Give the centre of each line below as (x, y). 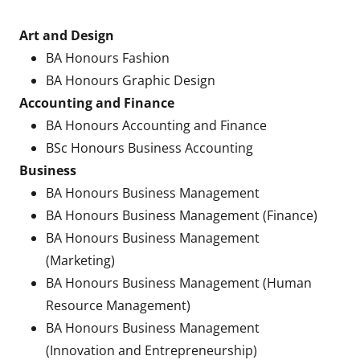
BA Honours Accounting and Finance (156, 125)
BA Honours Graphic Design (130, 80)
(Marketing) (80, 260)
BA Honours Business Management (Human (178, 283)
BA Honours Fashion (107, 58)
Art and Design (67, 35)
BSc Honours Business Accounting (149, 148)
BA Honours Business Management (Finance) (181, 215)
